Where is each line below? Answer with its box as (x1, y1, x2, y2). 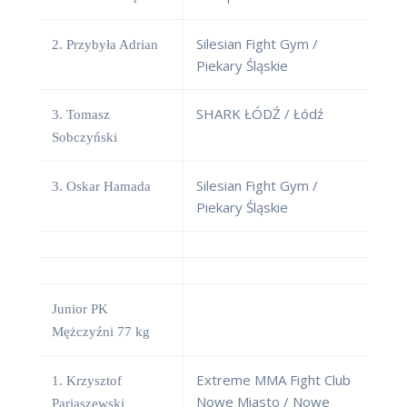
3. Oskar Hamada (52, 179, 151, 194)
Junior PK (52, 302, 108, 317)
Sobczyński (52, 130, 117, 145)
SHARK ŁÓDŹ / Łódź (196, 104, 323, 124)
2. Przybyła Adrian (52, 37, 158, 53)
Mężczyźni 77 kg (52, 324, 150, 340)
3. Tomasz (52, 107, 110, 123)
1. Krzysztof (52, 373, 122, 389)
